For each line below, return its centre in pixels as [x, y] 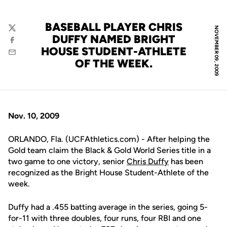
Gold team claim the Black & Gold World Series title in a [109, 150]
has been [186, 161]
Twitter [20, 33]
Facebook [25, 45]
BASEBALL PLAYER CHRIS [113, 27]
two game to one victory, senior [67, 161]
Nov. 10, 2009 [34, 116]
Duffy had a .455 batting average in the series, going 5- [108, 207]
